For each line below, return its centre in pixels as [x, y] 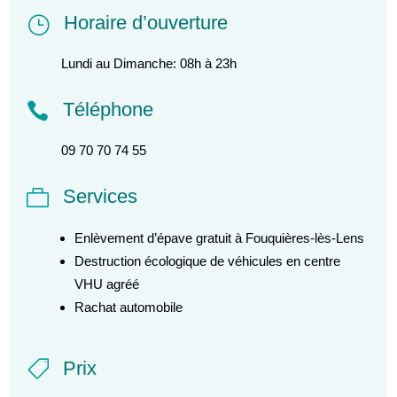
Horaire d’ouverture [145, 22]
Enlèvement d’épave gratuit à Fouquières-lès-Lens [220, 237]
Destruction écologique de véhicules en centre [208, 261]
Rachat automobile [129, 307]
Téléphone [108, 109]
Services [100, 196]
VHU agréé [107, 284]
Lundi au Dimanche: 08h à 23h [149, 63]
